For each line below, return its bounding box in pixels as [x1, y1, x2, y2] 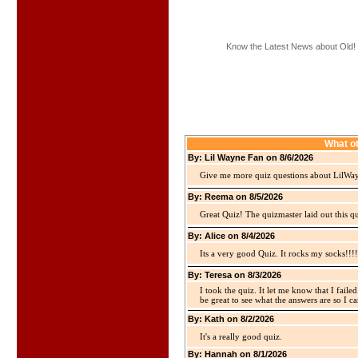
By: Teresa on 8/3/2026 [188, 270, 281, 280]
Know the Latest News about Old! [226, 42, 356, 51]
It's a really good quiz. [200, 332, 282, 341]
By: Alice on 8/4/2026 [188, 231, 275, 241]
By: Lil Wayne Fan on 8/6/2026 [188, 153, 313, 162]
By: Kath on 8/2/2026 [188, 314, 274, 324]
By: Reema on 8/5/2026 [188, 192, 283, 201]
